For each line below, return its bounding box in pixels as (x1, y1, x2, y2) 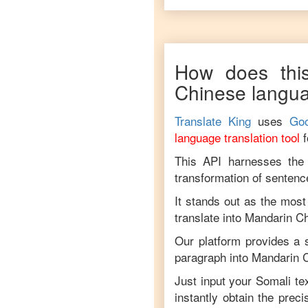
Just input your (175, 272, 256, 289)
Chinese (175, 78, 246, 106)
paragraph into (175, 248, 248, 265)
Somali (256, 272, 291, 289)
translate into (175, 208, 245, 225)
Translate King (175, 112, 251, 129)
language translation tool (175, 129, 300, 146)
